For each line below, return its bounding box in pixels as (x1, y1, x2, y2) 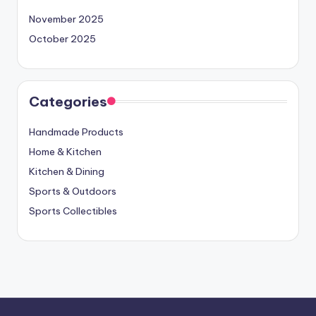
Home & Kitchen (29, 145, 102, 159)
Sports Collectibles (29, 205, 117, 218)
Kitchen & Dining (29, 165, 104, 178)
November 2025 (29, 13, 104, 26)
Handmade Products (29, 126, 123, 139)
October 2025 (29, 32, 96, 46)
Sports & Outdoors (29, 185, 116, 198)
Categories (29, 93, 107, 111)
